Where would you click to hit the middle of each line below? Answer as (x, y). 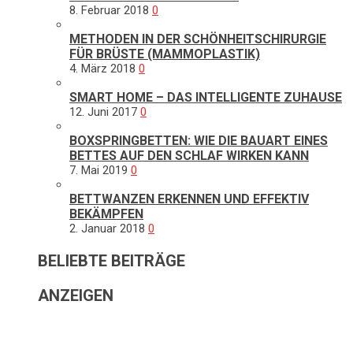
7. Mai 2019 (98, 170)
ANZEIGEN (76, 295)
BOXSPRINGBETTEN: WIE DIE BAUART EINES (199, 140)
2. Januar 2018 (107, 228)
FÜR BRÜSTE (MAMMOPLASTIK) (165, 54)
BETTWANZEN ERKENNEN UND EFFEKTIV (189, 199)
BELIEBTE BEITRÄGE (111, 260)
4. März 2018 (102, 68)
